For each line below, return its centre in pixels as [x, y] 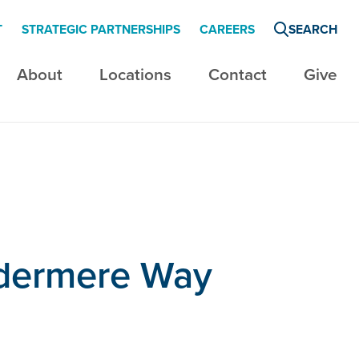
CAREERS [227, 30]
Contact [238, 74]
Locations [135, 74]
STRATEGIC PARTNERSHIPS [101, 30]
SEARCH [313, 30]
